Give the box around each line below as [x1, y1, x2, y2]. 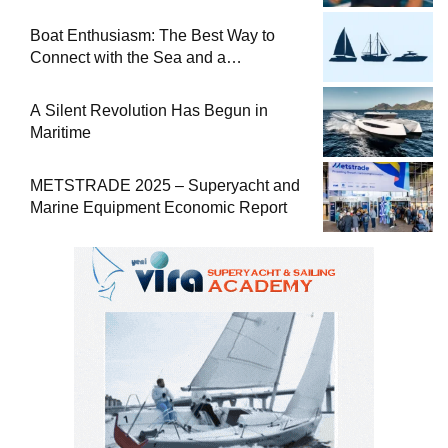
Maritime [30, 123, 91, 141]
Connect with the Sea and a [30, 48, 226, 66]
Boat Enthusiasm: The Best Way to [30, 26, 275, 44]
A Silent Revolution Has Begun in [30, 101, 268, 119]
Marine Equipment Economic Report [30, 198, 287, 216]
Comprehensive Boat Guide [30, 70, 227, 88]
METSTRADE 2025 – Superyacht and [30, 176, 300, 194]
